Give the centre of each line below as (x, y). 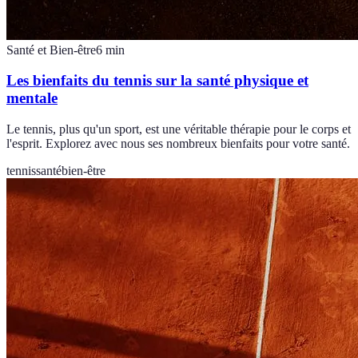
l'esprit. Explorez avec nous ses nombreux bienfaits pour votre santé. (178, 144)
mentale (32, 98)
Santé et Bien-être (51, 50)
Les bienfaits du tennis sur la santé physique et (157, 81)
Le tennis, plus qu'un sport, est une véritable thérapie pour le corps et (179, 129)
